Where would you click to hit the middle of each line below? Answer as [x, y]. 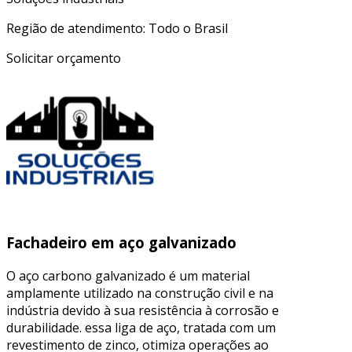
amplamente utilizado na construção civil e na [140, 293]
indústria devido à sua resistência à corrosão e [143, 310]
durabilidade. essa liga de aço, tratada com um [141, 327]
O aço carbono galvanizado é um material [128, 275]
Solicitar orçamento [64, 58]
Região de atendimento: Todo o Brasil [117, 28]
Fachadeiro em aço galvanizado [121, 243]
